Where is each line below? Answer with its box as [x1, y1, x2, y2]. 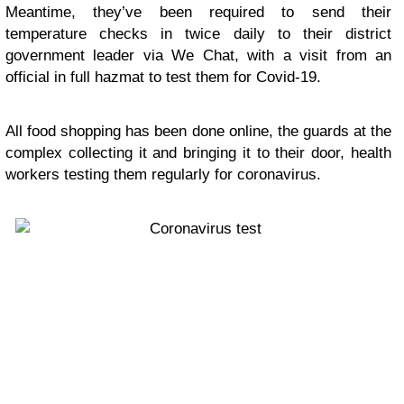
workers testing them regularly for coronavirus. [5, 165, 321, 183]
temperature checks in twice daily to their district [5, 24, 391, 42]
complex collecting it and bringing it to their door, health [5, 143, 391, 161]
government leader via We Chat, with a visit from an [5, 46, 391, 64]
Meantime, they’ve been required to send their [5, 3, 391, 21]
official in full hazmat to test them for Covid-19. [5, 68, 321, 86]
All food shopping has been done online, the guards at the [5, 122, 391, 140]
